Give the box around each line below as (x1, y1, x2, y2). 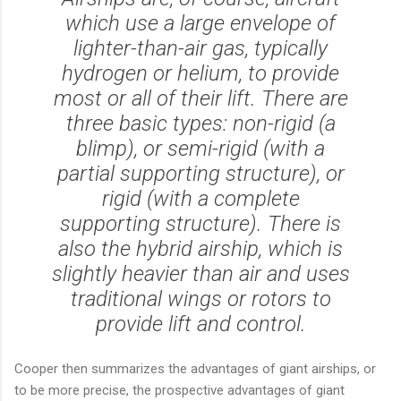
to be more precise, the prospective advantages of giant (14, 381, 345, 398)
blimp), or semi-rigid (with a (76, 135, 325, 161)
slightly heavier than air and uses (51, 260, 350, 286)
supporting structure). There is (60, 210, 341, 236)
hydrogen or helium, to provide (62, 60, 339, 86)
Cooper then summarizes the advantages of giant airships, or (14, 360, 376, 377)
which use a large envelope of (65, 10, 336, 36)
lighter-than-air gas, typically (73, 35, 328, 61)
